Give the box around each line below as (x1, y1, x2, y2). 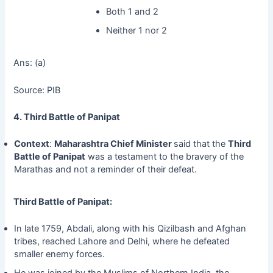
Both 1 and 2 (106, 6, 158, 18)
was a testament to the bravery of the (85, 151, 244, 163)
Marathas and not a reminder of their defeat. (13, 164, 197, 175)
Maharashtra (54, 138, 108, 150)
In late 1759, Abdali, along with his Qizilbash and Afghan (13, 223, 246, 235)
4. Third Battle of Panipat (13, 111, 122, 122)
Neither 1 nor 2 (106, 25, 167, 37)
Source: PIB (13, 84, 61, 96)
